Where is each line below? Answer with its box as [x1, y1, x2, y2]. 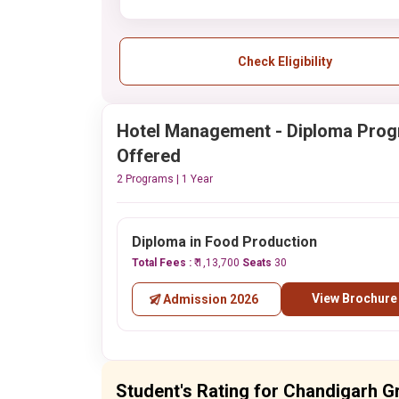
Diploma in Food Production [132, 233, 317, 250]
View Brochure [311, 291, 397, 305]
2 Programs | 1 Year [117, 173, 213, 185]
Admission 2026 [163, 292, 259, 306]
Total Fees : [132, 256, 194, 269]
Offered [117, 145, 181, 167]
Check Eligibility [237, 54, 332, 69]
